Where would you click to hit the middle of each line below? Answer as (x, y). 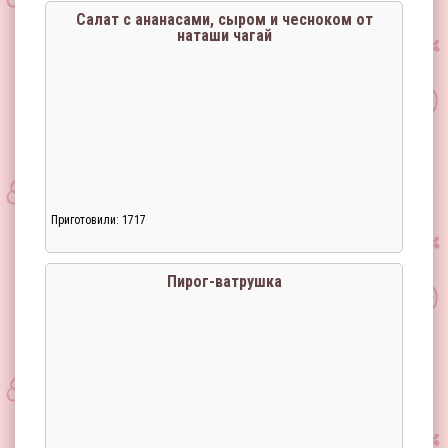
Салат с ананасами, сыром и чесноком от (224, 19)
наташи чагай (224, 35)
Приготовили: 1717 (98, 220)
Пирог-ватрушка (224, 281)
